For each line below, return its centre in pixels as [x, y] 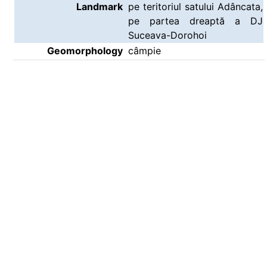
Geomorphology [85, 51]
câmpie [145, 51]
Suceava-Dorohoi [167, 35]
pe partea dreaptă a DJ [195, 21]
